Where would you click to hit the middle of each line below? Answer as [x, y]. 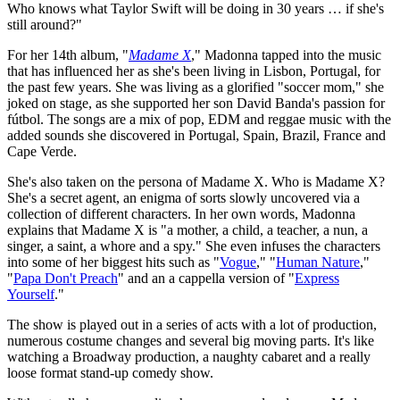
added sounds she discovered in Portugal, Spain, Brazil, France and [196, 135]
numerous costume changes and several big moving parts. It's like [191, 340]
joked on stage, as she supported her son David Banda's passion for [196, 103]
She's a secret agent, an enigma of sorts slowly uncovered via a [183, 197]
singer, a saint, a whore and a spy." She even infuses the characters [194, 246]
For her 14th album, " [68, 54]
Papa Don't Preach [66, 278]
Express [317, 278]
